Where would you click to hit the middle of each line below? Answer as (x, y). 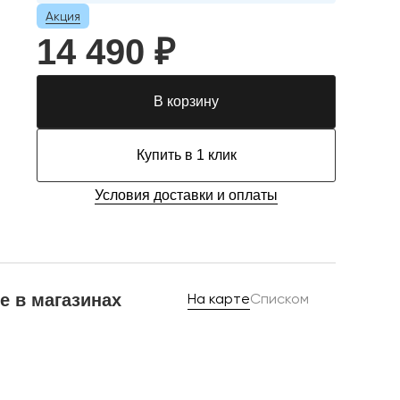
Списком (279, 299)
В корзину (186, 101)
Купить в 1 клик (186, 155)
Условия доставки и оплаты (186, 195)
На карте (219, 299)
